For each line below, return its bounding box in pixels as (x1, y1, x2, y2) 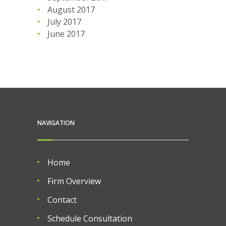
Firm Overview (47, 175, 101, 187)
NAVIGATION (37, 118, 75, 127)
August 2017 (47, 4, 95, 15)
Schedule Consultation (47, 212, 132, 224)
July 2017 (47, 16, 81, 27)
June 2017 (47, 28, 85, 39)
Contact (47, 194, 77, 205)
